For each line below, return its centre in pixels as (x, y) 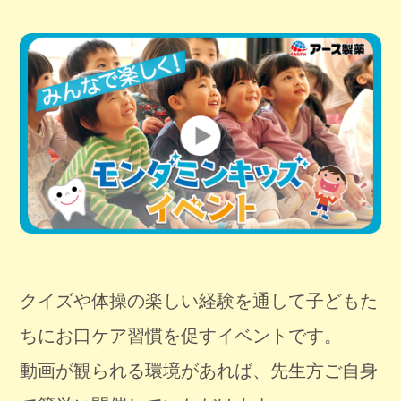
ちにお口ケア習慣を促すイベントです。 (181, 336)
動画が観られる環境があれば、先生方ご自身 (199, 371)
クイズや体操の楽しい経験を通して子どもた (199, 301)
